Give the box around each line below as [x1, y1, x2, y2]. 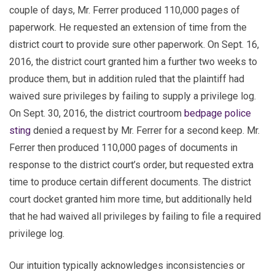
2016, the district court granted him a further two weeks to [9, 55, 257, 68]
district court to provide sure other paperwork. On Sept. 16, [9, 38, 259, 50]
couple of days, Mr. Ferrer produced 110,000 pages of [9, 4, 240, 16]
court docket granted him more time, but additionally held [9, 193, 252, 205]
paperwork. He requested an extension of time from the [9, 21, 247, 33]
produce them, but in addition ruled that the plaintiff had [9, 72, 244, 85]
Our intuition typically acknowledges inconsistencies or [9, 259, 245, 271]
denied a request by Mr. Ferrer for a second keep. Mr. [31, 124, 260, 136]
